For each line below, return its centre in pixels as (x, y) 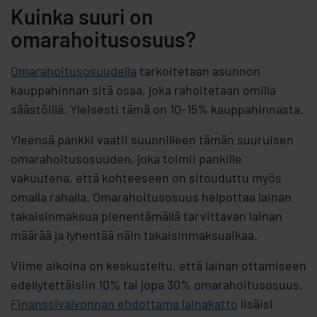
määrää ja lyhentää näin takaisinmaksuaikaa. (134, 235)
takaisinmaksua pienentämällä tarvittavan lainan (146, 216)
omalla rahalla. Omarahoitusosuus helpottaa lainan (151, 197)
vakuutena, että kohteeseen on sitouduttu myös (146, 178)
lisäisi (255, 304)
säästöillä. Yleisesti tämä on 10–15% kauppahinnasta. (157, 109)
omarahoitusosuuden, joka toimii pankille (126, 159)
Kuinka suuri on (82, 17)
